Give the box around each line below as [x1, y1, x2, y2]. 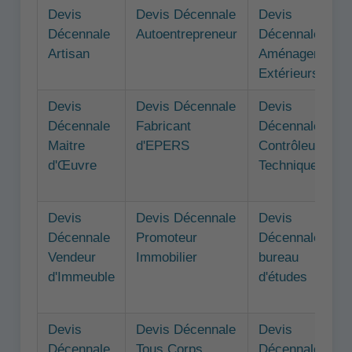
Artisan [47, 46, 90, 61]
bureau [258, 250, 299, 265]
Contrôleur [258, 138, 320, 153]
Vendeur [47, 250, 96, 265]
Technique [258, 158, 317, 173]
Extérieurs [258, 66, 319, 81]
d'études [258, 269, 307, 284]
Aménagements [258, 46, 350, 61]
